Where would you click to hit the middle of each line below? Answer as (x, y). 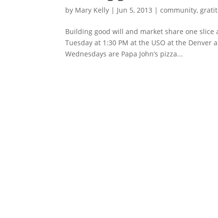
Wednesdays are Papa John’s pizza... (124, 54)
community (179, 10)
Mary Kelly (92, 10)
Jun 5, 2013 (135, 10)
